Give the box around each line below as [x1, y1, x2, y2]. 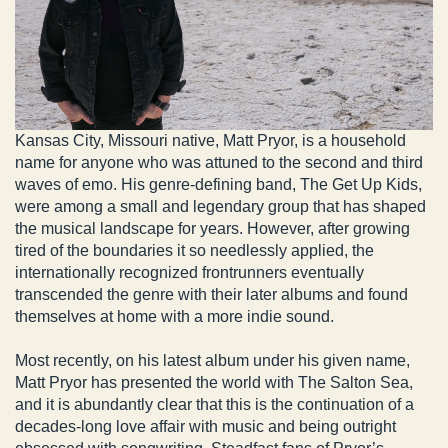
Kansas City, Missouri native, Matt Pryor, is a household [15, 131, 406, 149]
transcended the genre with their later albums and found [15, 285, 408, 303]
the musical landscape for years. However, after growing [15, 219, 410, 237]
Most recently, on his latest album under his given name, [15, 351, 410, 369]
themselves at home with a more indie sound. [15, 307, 334, 325]
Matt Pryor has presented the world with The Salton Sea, [15, 373, 413, 391]
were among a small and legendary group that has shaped [15, 197, 426, 215]
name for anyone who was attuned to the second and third [15, 153, 423, 171]
